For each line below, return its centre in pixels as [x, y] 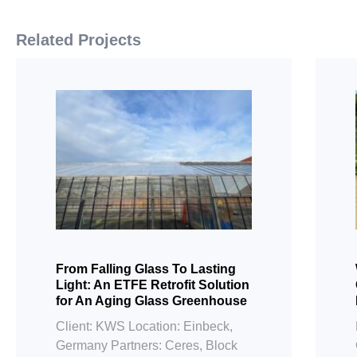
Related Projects [78, 40]
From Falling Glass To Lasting [146, 269]
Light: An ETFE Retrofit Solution [153, 285]
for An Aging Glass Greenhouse [151, 301]
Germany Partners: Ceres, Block [147, 346]
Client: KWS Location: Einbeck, [144, 327]
